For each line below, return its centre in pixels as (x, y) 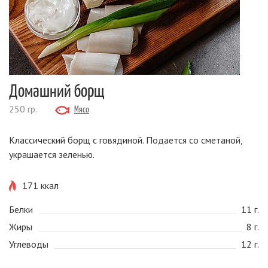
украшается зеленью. (52, 154)
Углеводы (29, 244)
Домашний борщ (57, 90)
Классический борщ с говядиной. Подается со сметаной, (126, 140)
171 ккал (40, 185)
